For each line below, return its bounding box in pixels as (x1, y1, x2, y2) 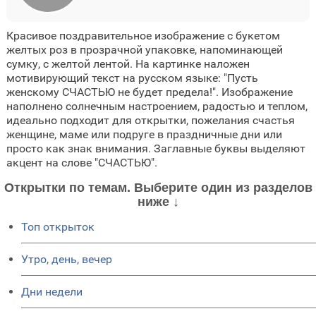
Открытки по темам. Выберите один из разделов (4, 181, 312, 195)
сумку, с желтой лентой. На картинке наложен (6, 57, 250, 71)
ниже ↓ (137, 195, 179, 209)
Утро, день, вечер (21, 253, 112, 266)
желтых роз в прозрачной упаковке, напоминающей (6, 43, 283, 56)
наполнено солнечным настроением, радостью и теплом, (6, 99, 308, 113)
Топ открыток (21, 220, 95, 233)
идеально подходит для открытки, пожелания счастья (6, 114, 295, 127)
